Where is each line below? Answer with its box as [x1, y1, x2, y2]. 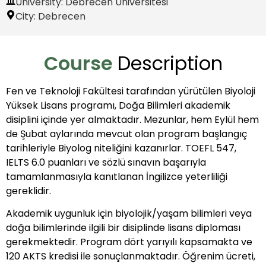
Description [117, 50, 223, 77]
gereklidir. [6, 184, 51, 198]
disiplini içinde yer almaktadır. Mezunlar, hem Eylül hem [6, 113, 259, 126]
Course [43, 50, 113, 77]
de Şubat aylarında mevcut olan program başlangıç [6, 127, 247, 141]
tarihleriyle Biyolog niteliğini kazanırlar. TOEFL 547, [6, 141, 236, 155]
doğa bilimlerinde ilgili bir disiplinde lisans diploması [6, 221, 240, 235]
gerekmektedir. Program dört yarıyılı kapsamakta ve [6, 235, 252, 249]
